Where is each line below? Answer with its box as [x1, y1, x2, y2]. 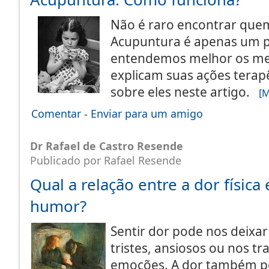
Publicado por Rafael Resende [30, 153, 181, 168]
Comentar [31, 106, 81, 121]
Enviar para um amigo [91, 106, 203, 121]
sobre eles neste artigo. [110, 83, 259, 100]
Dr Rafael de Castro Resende [30, 139, 183, 153]
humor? [30, 195, 86, 217]
